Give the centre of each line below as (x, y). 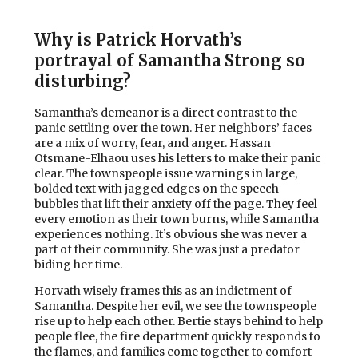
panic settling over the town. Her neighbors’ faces (173, 127)
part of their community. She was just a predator (167, 249)
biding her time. (78, 264)
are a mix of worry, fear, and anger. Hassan (153, 143)
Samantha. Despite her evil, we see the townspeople (175, 306)
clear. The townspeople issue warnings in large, (166, 173)
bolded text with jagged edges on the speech (157, 188)
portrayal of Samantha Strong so (170, 61)
